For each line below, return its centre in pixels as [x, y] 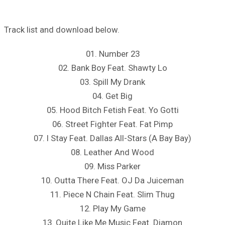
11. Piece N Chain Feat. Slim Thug [113, 194]
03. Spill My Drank [113, 82]
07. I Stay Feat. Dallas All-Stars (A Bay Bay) [113, 138]
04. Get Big [113, 96]
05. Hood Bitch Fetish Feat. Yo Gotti [113, 110]
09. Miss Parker [113, 166]
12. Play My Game [113, 208]
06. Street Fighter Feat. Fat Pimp [113, 124]
